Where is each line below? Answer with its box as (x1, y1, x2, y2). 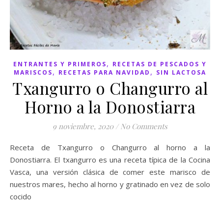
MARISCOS (14, 68, 53, 77)
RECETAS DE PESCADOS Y (112, 59, 207, 68)
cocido (10, 191, 31, 201)
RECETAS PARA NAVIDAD (58, 68, 150, 77)
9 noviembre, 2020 (53, 121, 113, 131)
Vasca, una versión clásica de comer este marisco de (10, 166, 210, 177)
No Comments (120, 121, 167, 131)
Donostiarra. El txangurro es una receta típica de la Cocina (10, 154, 210, 165)
